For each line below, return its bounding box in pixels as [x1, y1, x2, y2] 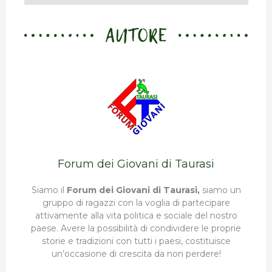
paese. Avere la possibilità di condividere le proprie [31, 222, 241, 234]
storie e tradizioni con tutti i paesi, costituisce [41, 235, 231, 246]
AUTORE [106, 21, 166, 49]
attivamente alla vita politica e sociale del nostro [35, 209, 237, 221]
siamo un [202, 184, 241, 195]
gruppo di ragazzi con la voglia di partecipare [42, 197, 230, 208]
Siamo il [31, 184, 67, 195]
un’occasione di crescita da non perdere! [51, 248, 221, 259]
